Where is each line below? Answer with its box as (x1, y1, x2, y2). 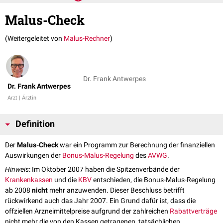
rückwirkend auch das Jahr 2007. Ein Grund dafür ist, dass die (5, 197, 196, 205)
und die (53, 176, 78, 184)
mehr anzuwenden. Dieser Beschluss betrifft (48, 186, 185, 195)
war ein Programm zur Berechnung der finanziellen (58, 141, 215, 149)
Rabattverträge (170, 207, 217, 216)
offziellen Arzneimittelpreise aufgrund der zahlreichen (5, 207, 170, 216)
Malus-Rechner (64, 34, 110, 43)
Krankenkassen (5, 176, 53, 184)
